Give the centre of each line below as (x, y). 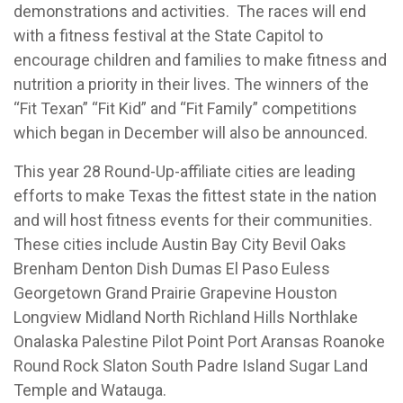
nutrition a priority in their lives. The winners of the (191, 84)
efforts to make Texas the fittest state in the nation (195, 195)
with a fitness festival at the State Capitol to (168, 35)
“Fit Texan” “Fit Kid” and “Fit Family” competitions (185, 108)
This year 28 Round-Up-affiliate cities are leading (184, 171)
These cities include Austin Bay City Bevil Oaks (180, 244)
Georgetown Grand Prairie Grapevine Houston (175, 292)
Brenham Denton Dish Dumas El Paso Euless (172, 268)
